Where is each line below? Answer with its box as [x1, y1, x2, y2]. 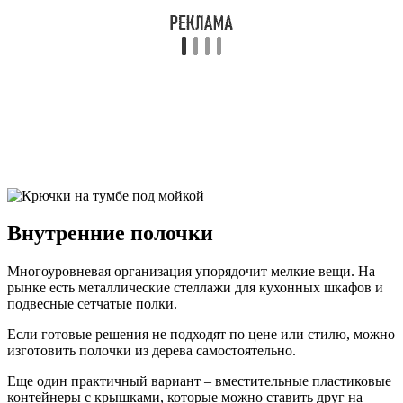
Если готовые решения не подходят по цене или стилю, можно [7, 327, 395, 343]
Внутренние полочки [7, 221, 213, 246]
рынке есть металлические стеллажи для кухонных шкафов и [7, 280, 383, 296]
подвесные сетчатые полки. [7, 296, 177, 312]
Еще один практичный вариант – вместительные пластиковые [7, 373, 391, 390]
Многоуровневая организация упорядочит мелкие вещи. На [7, 264, 375, 280]
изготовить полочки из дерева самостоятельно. [7, 343, 296, 359]
